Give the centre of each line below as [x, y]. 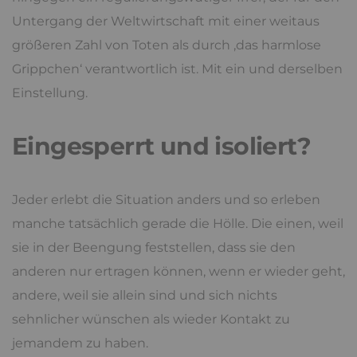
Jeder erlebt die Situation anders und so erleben [166, 199]
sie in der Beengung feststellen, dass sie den [154, 247]
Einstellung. [50, 92]
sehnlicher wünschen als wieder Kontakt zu [151, 319]
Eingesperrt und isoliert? [161, 146]
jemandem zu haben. [80, 343]
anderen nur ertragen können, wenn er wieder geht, [178, 271]
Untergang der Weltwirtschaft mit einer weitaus [166, 21]
